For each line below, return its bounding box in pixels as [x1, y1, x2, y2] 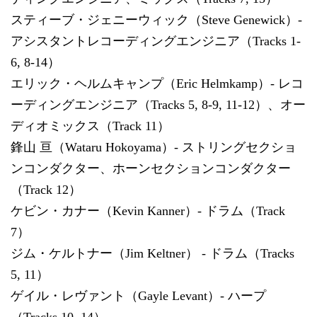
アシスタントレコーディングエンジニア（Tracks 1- [11, 33, 301, 48]
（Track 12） [11, 182, 81, 197]
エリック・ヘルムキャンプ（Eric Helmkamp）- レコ [11, 76, 304, 91]
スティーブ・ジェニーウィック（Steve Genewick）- [11, 12, 302, 27]
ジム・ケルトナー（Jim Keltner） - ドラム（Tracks [11, 246, 294, 260]
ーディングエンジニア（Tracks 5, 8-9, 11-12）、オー [11, 97, 306, 112]
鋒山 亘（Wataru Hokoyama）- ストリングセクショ [11, 139, 296, 154]
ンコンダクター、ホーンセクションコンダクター [11, 161, 291, 175]
